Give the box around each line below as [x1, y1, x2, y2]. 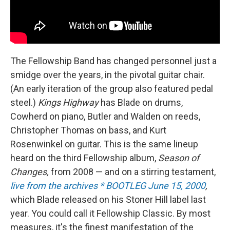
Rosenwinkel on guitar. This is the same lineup [10, 139, 198, 150]
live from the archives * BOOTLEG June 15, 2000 [10, 180, 205, 191]
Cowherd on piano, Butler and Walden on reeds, [10, 111, 200, 122]
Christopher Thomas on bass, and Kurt [10, 125, 166, 136]
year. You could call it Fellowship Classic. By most [10, 208, 210, 219]
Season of [158, 152, 199, 164]
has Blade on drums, [101, 97, 183, 108]
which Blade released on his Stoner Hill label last [10, 194, 206, 205]
